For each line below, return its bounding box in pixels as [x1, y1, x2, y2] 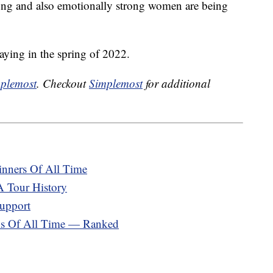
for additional [143, 76, 210, 91]
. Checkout [37, 76, 89, 91]
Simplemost [89, 76, 143, 91]
